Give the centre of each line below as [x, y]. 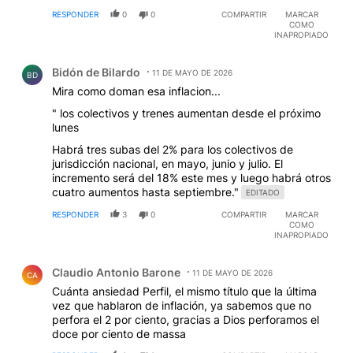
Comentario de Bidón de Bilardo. [110, 61]
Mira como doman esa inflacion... [136, 91]
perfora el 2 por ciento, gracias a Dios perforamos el [186, 320]
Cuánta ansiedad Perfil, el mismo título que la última [184, 292]
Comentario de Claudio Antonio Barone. [132, 261]
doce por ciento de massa [119, 334]
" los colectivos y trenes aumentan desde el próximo [186, 113]
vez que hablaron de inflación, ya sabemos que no [182, 306]
